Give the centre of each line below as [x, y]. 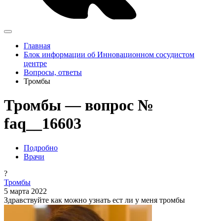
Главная [37, 46]
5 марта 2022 [25, 191]
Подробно [41, 147]
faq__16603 [43, 124]
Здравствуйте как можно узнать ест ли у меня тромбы [94, 200]
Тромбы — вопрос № [79, 105]
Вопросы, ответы [53, 72]
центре [35, 63]
